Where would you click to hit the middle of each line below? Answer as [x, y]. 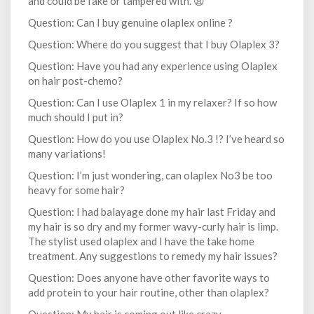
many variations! [67, 154]
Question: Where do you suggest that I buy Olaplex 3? [154, 45]
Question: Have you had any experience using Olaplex [153, 66]
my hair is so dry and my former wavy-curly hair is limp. [153, 227]
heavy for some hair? [76, 190]
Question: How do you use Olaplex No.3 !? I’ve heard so [156, 139]
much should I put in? [76, 117]
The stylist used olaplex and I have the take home [141, 241]
